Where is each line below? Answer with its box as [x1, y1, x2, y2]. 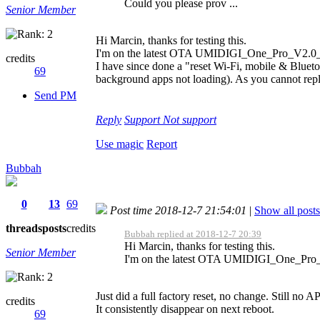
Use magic [96, 137, 144, 150]
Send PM [34, 89, 76, 101]
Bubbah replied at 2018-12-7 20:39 [124, 228, 261, 239]
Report [146, 137, 177, 150]
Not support [163, 113, 216, 126]
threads [6, 221, 42, 234]
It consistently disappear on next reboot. [96, 302, 274, 315]
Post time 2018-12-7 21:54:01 [110, 204, 246, 216]
